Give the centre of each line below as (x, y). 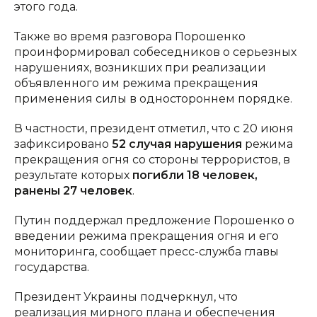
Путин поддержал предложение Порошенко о (154, 220)
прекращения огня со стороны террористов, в (152, 159)
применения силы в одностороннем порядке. (153, 98)
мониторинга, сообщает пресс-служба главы (146, 251)
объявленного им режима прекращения (136, 83)
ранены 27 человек (73, 190)
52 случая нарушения (177, 144)
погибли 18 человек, (195, 175)
